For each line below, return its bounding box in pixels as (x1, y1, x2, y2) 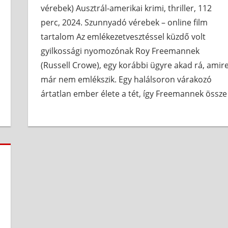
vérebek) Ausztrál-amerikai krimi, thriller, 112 (41, 3, 212, 14)
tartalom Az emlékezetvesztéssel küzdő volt (41, 31, 206, 43)
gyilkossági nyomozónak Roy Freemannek (41, 45, 200, 57)
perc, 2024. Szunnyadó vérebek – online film (41, 17, 208, 28)
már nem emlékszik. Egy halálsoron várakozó (41, 74, 212, 85)
